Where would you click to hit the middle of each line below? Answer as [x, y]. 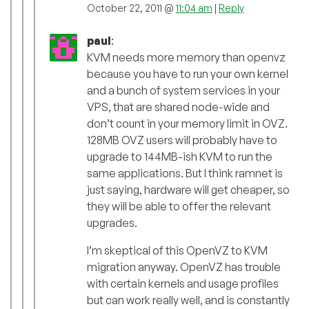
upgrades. [112, 223]
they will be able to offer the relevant [179, 207]
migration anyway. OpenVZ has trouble [184, 267]
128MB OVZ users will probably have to [182, 140]
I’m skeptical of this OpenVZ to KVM [177, 251]
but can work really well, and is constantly [188, 300]
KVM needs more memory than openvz [186, 58]
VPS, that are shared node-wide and [178, 107]
